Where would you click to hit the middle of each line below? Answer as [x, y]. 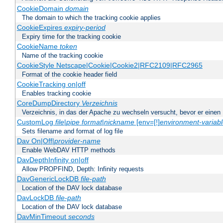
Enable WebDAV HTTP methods [69, 150]
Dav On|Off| [35, 141]
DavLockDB [36, 198]
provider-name [77, 141]
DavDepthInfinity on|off [53, 160]
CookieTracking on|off [51, 84]
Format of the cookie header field [69, 75]
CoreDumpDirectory [49, 103]
